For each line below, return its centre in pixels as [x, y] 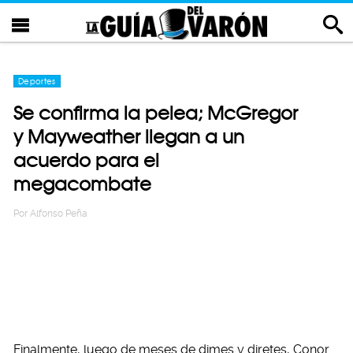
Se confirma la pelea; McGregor [156, 113]
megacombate [82, 184]
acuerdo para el [86, 160]
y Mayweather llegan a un [129, 137]
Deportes [37, 81]
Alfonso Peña [59, 214]
